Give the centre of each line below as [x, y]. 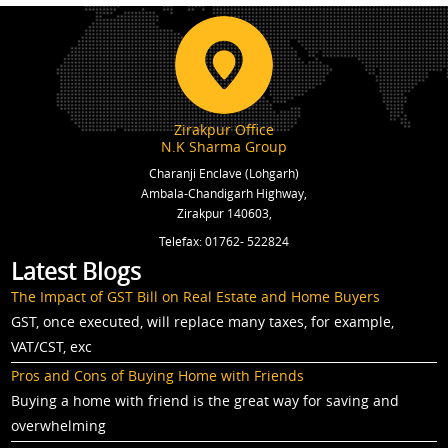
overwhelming [59, 425]
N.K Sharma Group [224, 146]
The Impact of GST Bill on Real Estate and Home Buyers [196, 296]
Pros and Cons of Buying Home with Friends [158, 375]
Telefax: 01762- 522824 [224, 241]
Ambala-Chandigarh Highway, [224, 193]
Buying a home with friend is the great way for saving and [205, 400]
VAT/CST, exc [52, 346]
